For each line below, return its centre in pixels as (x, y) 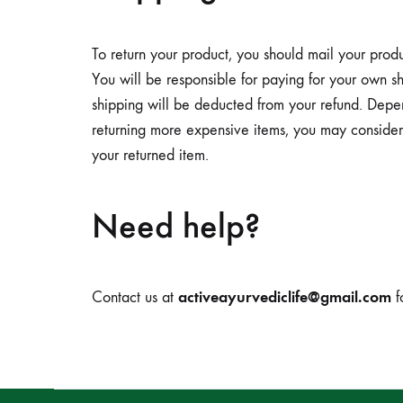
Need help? (176, 226)
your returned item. (150, 156)
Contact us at (135, 297)
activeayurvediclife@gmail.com (285, 296)
